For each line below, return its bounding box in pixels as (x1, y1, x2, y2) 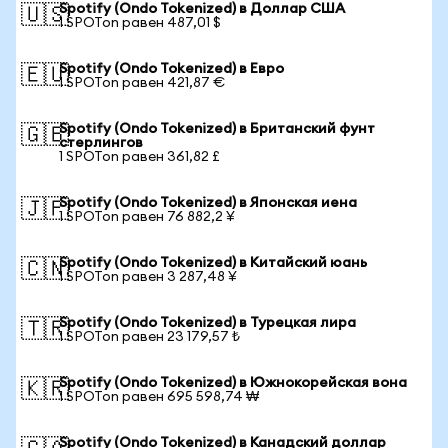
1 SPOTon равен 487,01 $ (59, 16, 221, 30)
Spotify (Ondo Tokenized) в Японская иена (59, 196, 357, 210)
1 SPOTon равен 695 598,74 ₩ (59, 390, 259, 404)
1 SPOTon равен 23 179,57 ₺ (59, 330, 240, 344)
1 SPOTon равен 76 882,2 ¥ (59, 210, 235, 224)
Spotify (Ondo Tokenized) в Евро (59, 62, 284, 76)
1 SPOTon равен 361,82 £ (59, 150, 220, 164)
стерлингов (59, 136, 143, 150)
